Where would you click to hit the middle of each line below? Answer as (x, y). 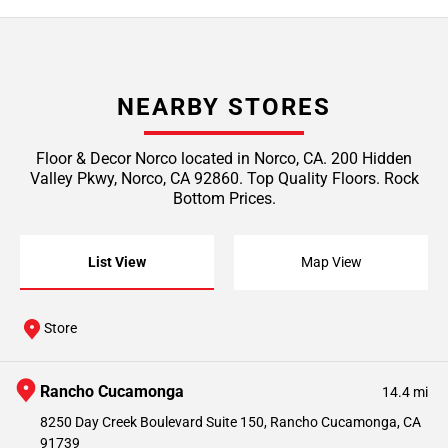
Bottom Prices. (224, 198)
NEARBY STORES (224, 106)
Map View (331, 261)
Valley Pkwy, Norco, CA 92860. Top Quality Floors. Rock (224, 178)
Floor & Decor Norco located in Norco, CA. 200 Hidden (224, 158)
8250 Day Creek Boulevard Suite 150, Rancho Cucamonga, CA (230, 421)
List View (117, 261)
